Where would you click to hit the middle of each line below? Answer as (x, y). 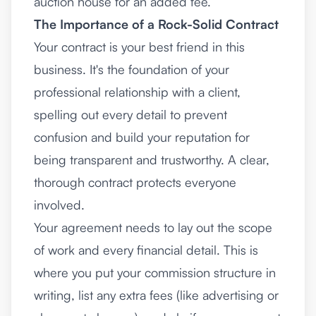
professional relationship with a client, (137, 92)
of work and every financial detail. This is (146, 250)
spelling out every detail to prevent (130, 115)
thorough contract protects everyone (135, 182)
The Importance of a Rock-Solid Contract (156, 24)
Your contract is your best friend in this (139, 47)
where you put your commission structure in (155, 273)
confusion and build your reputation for (142, 137)
